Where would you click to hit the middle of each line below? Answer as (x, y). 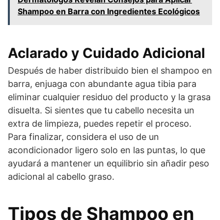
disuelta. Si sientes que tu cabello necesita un (101, 110)
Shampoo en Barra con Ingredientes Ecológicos (109, 11)
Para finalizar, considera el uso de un (83, 137)
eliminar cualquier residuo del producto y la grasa (109, 97)
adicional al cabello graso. (61, 176)
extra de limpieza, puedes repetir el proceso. (100, 123)
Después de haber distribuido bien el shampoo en (110, 70)
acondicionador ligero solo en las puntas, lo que (107, 150)
